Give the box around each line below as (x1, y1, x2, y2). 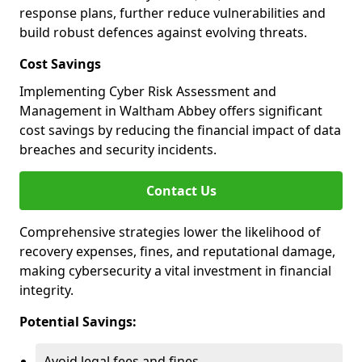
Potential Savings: (19, 313, 137, 330)
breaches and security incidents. (19, 141, 217, 158)
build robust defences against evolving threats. (19, 23, 307, 41)
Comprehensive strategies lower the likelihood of (19, 223, 321, 241)
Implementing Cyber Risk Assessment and (19, 82, 276, 100)
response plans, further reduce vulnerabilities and (19, 4, 326, 22)
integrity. (19, 281, 74, 299)
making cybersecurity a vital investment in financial (19, 262, 331, 280)
